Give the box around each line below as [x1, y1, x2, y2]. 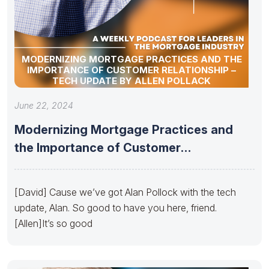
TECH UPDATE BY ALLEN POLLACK [52, 74, 211, 86]
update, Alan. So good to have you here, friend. [14, 201, 217, 214]
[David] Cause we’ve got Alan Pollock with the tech [14, 186, 236, 198]
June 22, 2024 [14, 100, 73, 110]
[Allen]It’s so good [14, 217, 92, 229]
